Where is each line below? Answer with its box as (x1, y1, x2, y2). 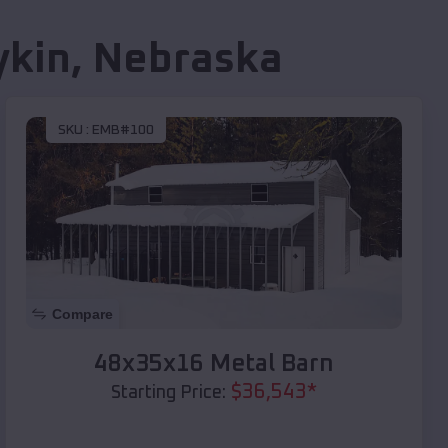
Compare (52, 305, 113, 322)
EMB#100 (92, 123, 154, 138)
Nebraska (92, 39, 283, 82)
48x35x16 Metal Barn (94, 351, 334, 376)
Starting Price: (111, 383, 226, 402)
